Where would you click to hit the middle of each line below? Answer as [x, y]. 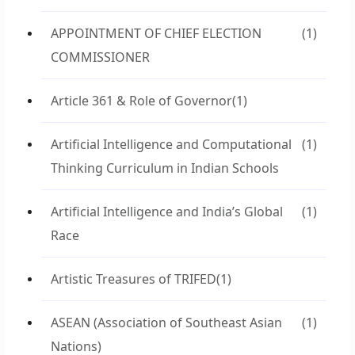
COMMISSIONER [100, 57]
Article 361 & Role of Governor [141, 101]
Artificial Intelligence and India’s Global [167, 212]
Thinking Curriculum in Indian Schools [165, 168]
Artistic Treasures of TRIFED [134, 279]
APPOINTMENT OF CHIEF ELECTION [156, 33]
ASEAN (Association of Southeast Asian [166, 323]
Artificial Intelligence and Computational [171, 144]
